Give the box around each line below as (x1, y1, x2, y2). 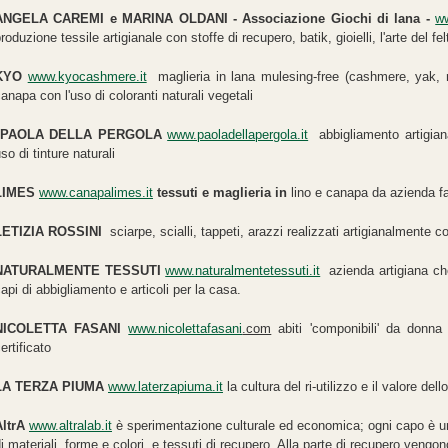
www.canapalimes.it (39, 184, 153, 200)
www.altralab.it (29, 417, 112, 433)
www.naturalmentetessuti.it (165, 262, 321, 278)
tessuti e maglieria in (157, 184, 291, 200)
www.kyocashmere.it (27, 68, 147, 84)
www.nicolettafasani (128, 320, 243, 336)
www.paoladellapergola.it (167, 126, 309, 142)
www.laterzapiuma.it (108, 378, 223, 394)
